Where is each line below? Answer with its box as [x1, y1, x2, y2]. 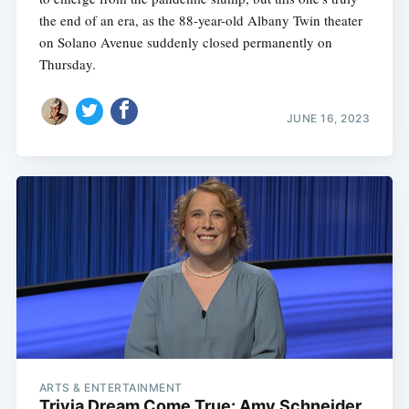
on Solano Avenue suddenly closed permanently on [38, 33, 332, 52]
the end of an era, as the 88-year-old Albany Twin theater [38, 11, 362, 30]
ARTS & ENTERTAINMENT [38, 381, 183, 395]
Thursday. [38, 55, 96, 74]
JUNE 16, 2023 [286, 110, 371, 125]
